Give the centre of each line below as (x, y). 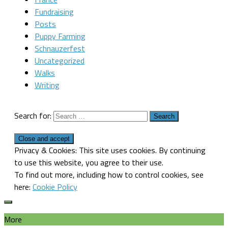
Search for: (33, 116)
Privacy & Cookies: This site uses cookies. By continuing (110, 150)
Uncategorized (60, 61)
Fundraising (54, 12)
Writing (47, 85)
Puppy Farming (60, 36)
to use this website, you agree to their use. (89, 162)
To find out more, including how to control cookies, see (109, 175)
